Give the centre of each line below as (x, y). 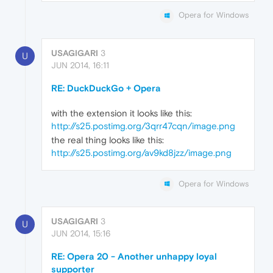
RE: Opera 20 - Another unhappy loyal (134, 256)
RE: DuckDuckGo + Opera (106, 88)
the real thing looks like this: (108, 140)
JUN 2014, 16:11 (80, 65)
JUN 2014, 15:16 (81, 233)
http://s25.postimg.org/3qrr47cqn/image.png (143, 126)
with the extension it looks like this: (122, 113)
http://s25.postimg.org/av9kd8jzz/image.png (141, 152)
